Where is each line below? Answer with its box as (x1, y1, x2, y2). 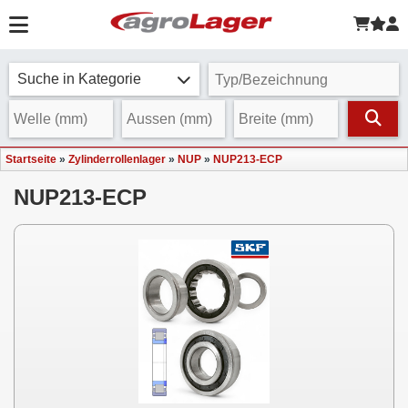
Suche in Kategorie (17, 71, 141, 87)
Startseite (5, 153, 56, 166)
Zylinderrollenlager (68, 153, 166, 166)
